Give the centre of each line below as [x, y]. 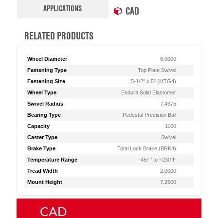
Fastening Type [47, 70]
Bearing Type [44, 115]
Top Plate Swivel [157, 70]
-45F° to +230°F [158, 160]
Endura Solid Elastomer [149, 92]
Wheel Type [42, 92]
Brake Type [41, 148]
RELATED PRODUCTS [59, 36]
